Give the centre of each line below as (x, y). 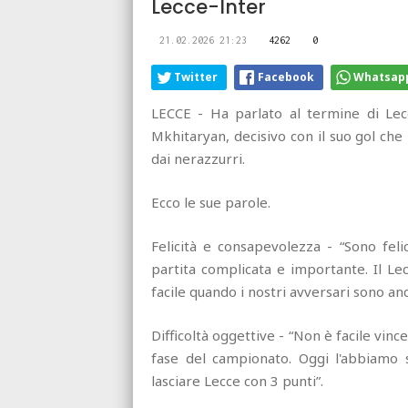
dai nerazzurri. (198, 159)
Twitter (196, 77)
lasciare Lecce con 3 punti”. (237, 381)
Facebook (286, 77)
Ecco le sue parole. (211, 203)
